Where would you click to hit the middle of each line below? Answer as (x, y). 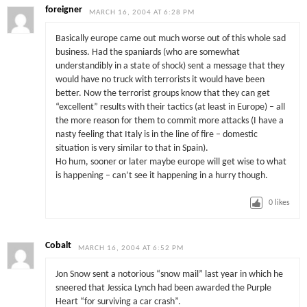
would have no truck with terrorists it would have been (160, 79)
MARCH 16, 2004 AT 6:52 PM (131, 249)
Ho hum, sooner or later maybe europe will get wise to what (171, 162)
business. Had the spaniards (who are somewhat (147, 52)
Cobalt (59, 246)
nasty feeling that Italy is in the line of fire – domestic (156, 134)
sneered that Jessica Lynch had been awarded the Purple (163, 288)
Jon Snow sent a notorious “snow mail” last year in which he (169, 274)
